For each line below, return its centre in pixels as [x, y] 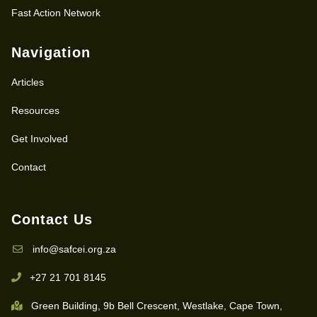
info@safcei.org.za [74, 249]
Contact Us [52, 219]
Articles [28, 82]
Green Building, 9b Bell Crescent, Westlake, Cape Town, [157, 305]
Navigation [51, 52]
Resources [35, 110]
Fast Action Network [56, 12]
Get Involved [40, 138]
